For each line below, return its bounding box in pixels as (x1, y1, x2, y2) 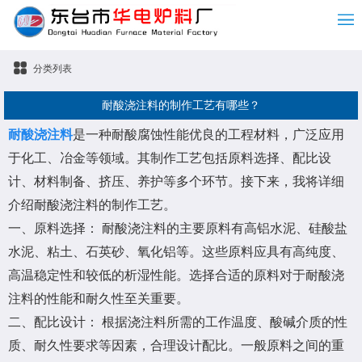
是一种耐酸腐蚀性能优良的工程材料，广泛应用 (73, 128, 344, 142)
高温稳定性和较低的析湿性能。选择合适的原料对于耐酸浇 (8, 268, 344, 283)
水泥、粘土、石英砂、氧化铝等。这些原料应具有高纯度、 (8, 245, 344, 259)
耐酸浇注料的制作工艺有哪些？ (102, 99, 260, 112)
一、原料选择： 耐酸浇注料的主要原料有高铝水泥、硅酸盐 (8, 221, 347, 236)
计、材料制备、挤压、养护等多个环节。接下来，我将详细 (8, 175, 344, 189)
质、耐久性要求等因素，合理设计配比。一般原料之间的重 (8, 339, 344, 353)
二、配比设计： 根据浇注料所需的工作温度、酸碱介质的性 (8, 315, 347, 330)
